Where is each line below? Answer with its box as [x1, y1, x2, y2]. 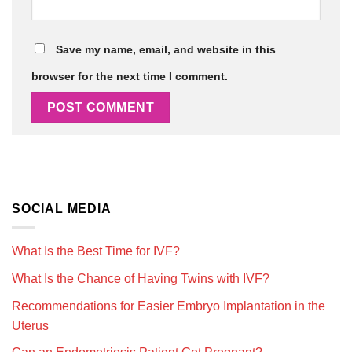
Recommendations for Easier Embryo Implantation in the [12, 299, 325, 313]
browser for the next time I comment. [31, 70, 228, 83]
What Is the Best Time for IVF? [12, 244, 180, 258]
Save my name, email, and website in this [56, 43, 276, 57]
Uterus [12, 318, 49, 332]
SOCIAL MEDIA [12, 201, 112, 215]
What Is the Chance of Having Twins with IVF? [12, 271, 269, 285]
